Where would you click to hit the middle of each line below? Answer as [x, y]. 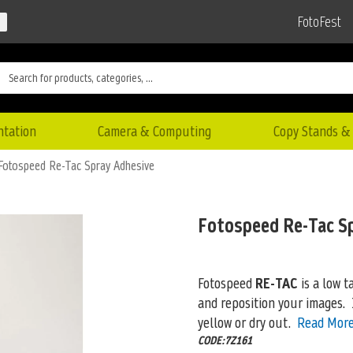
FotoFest [319, 22]
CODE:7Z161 [225, 340]
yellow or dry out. [244, 322]
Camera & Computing [155, 131]
